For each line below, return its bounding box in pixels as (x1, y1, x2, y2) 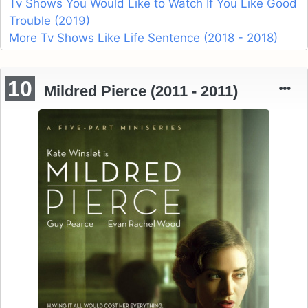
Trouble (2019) (9, 14, 90, 28)
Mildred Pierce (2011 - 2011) (44, 82, 239, 100)
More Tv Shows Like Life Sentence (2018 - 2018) (9, 31, 278, 45)
